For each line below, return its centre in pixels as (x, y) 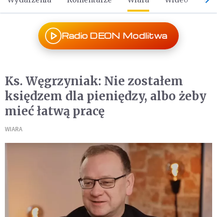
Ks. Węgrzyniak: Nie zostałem (94, 81)
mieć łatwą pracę (55, 111)
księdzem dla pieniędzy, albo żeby (106, 96)
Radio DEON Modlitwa (114, 36)
